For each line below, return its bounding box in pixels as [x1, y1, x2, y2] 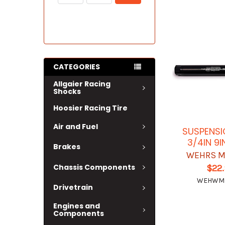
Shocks [53, 86, 81, 96]
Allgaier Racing [53, 79, 110, 89]
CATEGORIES [53, 62, 100, 72]
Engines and [53, 201, 100, 211]
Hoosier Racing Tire [53, 103, 128, 113]
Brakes [53, 142, 80, 152]
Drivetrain [53, 182, 93, 193]
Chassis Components [53, 162, 135, 172]
